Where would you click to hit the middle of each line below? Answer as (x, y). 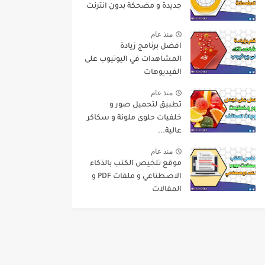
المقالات (167, 190)
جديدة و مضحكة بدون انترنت (134, 7)
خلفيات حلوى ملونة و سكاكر (134, 119)
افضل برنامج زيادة (151, 47)
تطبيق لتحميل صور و (146, 106)
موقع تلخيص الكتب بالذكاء (136, 164)
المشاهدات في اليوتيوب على (133, 60)
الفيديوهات (163, 73)
